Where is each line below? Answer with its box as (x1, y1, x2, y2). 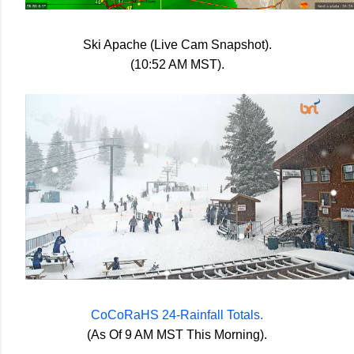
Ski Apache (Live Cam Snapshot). (82, 38, 272, 52)
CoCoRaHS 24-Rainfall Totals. (91, 308, 263, 322)
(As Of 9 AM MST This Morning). (87, 328, 267, 342)
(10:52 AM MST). (130, 58, 224, 72)
